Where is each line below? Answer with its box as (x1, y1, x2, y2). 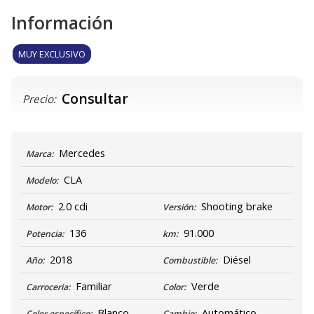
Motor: (25, 201, 53, 214)
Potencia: (25, 228, 64, 240)
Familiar (75, 280, 112, 294)
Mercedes (58, 146, 105, 161)
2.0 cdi (57, 200, 88, 214)
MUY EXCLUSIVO (18, 48, 86, 61)
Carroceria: (25, 281, 70, 294)
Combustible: (163, 254, 217, 267)
